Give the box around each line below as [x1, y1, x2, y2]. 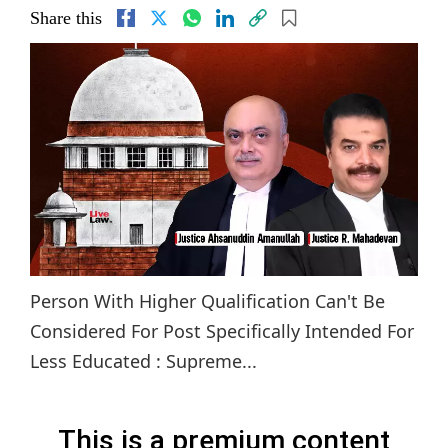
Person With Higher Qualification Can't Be [30, 288, 385, 313]
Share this [30, 8, 102, 28]
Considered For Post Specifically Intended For [30, 318, 414, 343]
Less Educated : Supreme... [30, 348, 257, 373]
